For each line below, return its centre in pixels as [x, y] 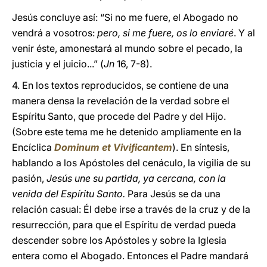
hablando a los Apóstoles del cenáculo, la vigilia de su [131, 163]
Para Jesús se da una [174, 194]
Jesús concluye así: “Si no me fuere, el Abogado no [125, 17]
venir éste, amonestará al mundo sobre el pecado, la [127, 48]
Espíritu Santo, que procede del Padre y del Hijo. [119, 116]
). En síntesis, [201, 147]
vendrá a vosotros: [55, 33]
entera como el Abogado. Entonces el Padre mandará [130, 256]
